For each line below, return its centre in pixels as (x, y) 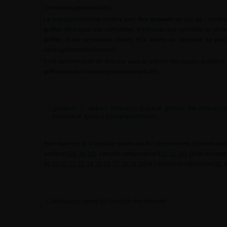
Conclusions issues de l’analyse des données (107, 201)
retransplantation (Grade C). (80, 49)
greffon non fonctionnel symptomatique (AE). (102, 71)
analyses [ (57, 153)
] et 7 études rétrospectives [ (180, 163)
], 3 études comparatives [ (127, 153)
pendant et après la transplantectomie (104, 116)
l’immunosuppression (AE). (78, 7)
